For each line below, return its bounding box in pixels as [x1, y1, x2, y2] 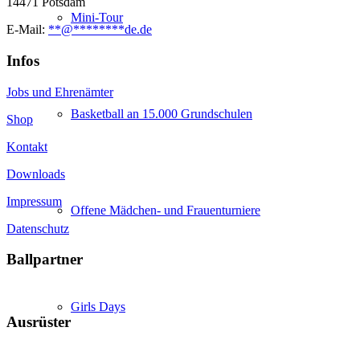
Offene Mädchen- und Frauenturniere [71, 203, 260, 217]
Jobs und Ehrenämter [6, 84, 113, 99]
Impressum [6, 194, 62, 208]
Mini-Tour [71, 10, 123, 24]
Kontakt [6, 139, 47, 153]
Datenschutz [6, 221, 69, 235]
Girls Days [71, 300, 125, 313]
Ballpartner [6, 251, 83, 268]
